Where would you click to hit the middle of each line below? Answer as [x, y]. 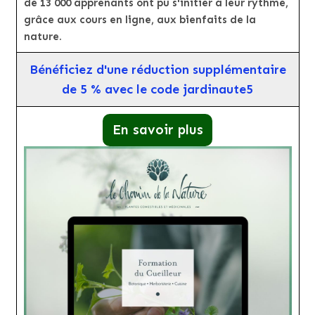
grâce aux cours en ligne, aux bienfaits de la [140, 20]
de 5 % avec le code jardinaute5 [157, 90]
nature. [43, 37]
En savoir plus [157, 130]
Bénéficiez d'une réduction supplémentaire [157, 70]
